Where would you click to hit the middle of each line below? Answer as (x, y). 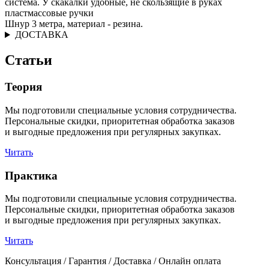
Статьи (29, 60)
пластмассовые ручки (49, 13)
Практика (31, 175)
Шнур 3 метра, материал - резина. (74, 24)
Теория (23, 87)
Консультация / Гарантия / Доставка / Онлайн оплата (113, 261)
